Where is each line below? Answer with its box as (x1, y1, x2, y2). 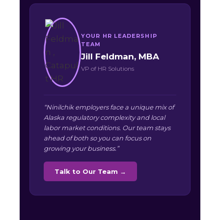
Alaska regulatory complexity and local (44, 113, 165, 122)
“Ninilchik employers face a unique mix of (44, 103, 174, 111)
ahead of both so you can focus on (44, 134, 151, 142)
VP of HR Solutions (81, 64, 134, 72)
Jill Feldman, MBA (81, 51, 159, 61)
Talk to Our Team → (55, 167, 126, 176)
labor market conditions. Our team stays (44, 124, 170, 132)
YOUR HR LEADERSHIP (81, 32, 157, 39)
